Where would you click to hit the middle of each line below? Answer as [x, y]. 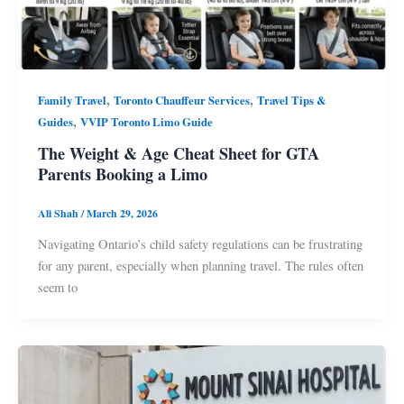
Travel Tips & [291, 100]
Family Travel [72, 100]
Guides [55, 121]
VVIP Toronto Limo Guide [146, 121]
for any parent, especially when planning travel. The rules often [200, 266]
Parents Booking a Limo [122, 174]
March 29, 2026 [122, 214]
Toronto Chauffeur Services [181, 100]
